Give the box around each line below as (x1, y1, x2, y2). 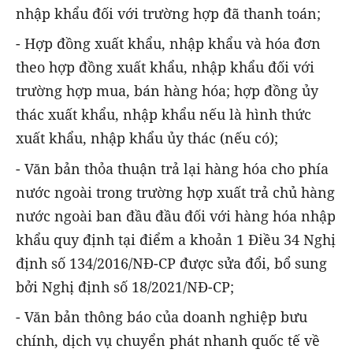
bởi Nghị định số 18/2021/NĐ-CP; (16, 277, 234, 296)
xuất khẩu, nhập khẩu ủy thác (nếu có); (16, 128, 278, 148)
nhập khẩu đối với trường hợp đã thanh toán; (16, 4, 321, 24)
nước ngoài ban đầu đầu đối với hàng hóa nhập (16, 206, 336, 225)
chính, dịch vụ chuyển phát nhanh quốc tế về (16, 330, 320, 350)
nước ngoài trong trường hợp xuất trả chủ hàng (16, 182, 335, 202)
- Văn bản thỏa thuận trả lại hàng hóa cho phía (16, 158, 329, 178)
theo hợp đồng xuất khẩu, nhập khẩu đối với (16, 58, 314, 77)
